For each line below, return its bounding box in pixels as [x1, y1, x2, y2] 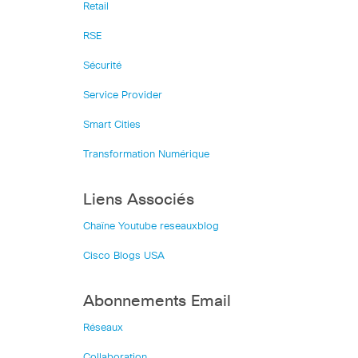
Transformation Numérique [83, 149, 209, 160]
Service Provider [83, 89, 162, 101]
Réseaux [83, 322, 123, 333]
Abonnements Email [83, 292, 231, 309]
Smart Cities [83, 119, 141, 130]
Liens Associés [83, 191, 194, 208]
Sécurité [83, 60, 121, 71]
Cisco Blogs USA [83, 250, 165, 261]
